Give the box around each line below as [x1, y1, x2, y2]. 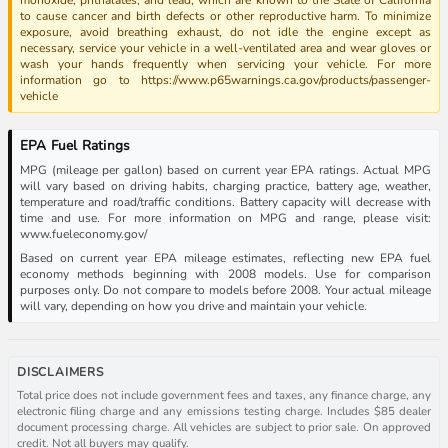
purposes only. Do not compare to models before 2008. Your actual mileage [20, 281, 431, 298]
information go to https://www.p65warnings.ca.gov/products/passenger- [20, 71, 431, 88]
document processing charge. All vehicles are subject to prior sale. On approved [17, 418, 431, 435]
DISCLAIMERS [17, 363, 104, 380]
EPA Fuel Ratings [20, 135, 131, 155]
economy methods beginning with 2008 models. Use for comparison [20, 265, 431, 282]
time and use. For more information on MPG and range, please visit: [20, 209, 431, 226]
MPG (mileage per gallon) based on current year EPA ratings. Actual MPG [20, 161, 431, 178]
